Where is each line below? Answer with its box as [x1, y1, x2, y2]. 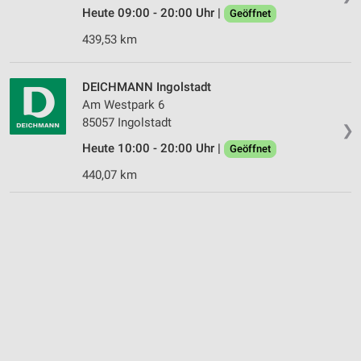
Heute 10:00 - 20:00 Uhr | [82, 140, 224, 156]
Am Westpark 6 [82, 97, 164, 112]
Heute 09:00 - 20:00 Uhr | [82, 5, 224, 20]
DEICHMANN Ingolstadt [82, 79, 211, 94]
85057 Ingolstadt [82, 114, 172, 130]
